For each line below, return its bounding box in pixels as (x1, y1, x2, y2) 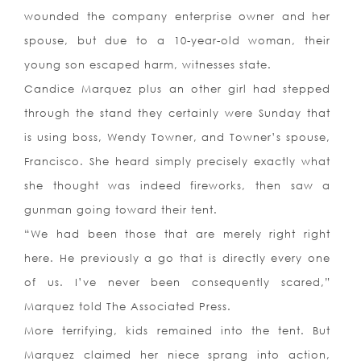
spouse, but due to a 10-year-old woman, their (24, 34, 331, 48)
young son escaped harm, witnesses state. (24, 58, 272, 72)
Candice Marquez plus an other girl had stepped (24, 82, 331, 96)
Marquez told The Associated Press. (24, 300, 231, 313)
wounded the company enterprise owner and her (24, 10, 331, 23)
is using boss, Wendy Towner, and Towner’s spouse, (24, 131, 331, 144)
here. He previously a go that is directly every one (24, 251, 331, 265)
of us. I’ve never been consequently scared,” (24, 276, 331, 289)
